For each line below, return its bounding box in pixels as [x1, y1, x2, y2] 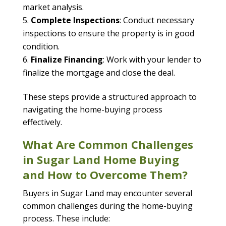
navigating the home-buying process [22, 104, 162, 116]
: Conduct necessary [119, 15, 194, 26]
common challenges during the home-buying [22, 200, 193, 212]
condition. [22, 41, 60, 52]
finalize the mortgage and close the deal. [22, 67, 175, 79]
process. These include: [22, 213, 110, 224]
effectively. [22, 117, 62, 128]
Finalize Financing [30, 54, 103, 66]
